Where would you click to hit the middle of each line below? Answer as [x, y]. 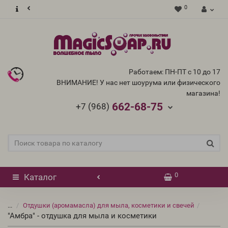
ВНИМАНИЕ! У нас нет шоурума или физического [138, 82]
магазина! [203, 93]
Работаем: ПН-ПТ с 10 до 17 [175, 72]
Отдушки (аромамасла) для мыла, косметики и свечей [109, 205]
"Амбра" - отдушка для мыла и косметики [82, 216]
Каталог [40, 177]
